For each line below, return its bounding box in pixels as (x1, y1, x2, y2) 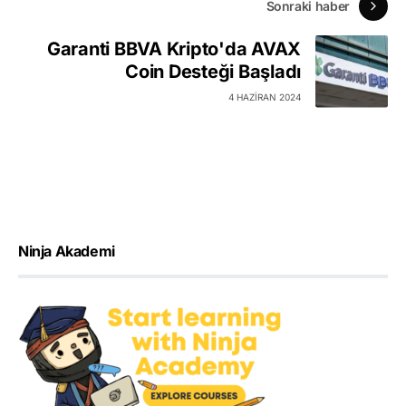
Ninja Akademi (18, 241, 115, 260)
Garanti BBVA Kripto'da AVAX (46, 38, 301, 61)
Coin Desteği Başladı (125, 61, 301, 83)
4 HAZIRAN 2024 (228, 92, 301, 103)
